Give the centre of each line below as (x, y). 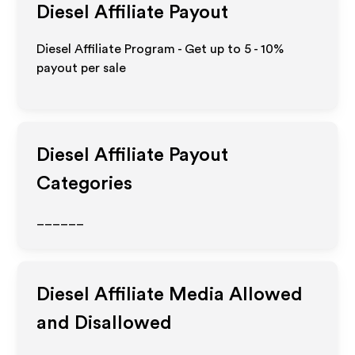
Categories (85, 184)
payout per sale (82, 68)
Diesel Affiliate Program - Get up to (141, 49)
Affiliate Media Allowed (197, 295)
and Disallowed (105, 323)
